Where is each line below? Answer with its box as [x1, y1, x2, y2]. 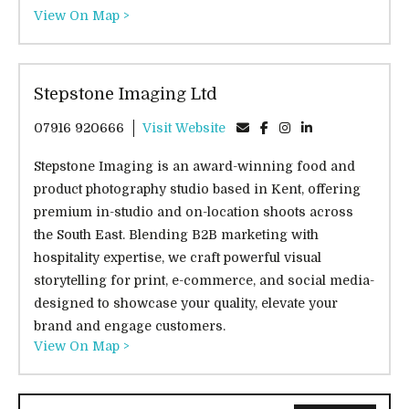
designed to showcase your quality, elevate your [34, 296, 338, 311]
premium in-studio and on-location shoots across [34, 204, 353, 220]
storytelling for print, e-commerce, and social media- [34, 273, 374, 288]
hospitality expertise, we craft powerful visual [34, 250, 321, 266]
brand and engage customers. [34, 319, 225, 334]
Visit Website [142, 121, 225, 136]
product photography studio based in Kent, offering [34, 182, 361, 197]
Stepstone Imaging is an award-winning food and [34, 159, 355, 174]
